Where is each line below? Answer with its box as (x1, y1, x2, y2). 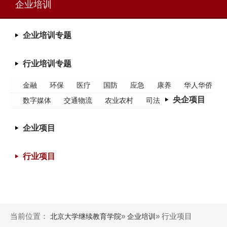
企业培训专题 (23, 30, 71, 40)
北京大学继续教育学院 (50, 212, 121, 220)
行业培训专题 (23, 59, 71, 68)
